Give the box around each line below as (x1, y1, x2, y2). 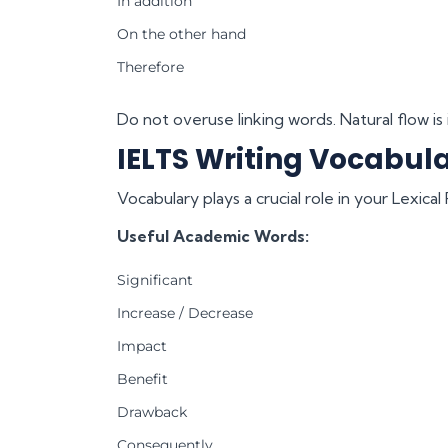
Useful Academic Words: (117, 225, 309, 246)
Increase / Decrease (117, 303, 253, 322)
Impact (117, 336, 167, 355)
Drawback (117, 402, 187, 421)
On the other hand (117, 24, 246, 43)
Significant (117, 270, 193, 289)
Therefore (117, 57, 184, 76)
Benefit (117, 369, 168, 388)
